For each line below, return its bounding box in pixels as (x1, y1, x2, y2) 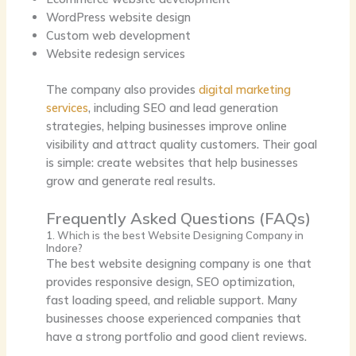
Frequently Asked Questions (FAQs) (45, 208, 311, 229)
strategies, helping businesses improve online (45, 118, 287, 133)
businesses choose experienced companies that (45, 311, 301, 327)
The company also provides (45, 81, 199, 97)
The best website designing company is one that (45, 256, 311, 272)
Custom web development (45, 28, 191, 43)
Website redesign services (45, 46, 185, 61)
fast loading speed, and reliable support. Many (45, 292, 297, 308)
